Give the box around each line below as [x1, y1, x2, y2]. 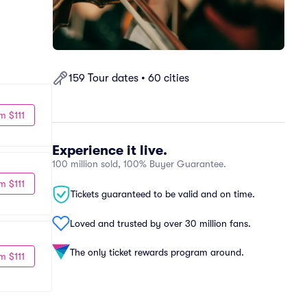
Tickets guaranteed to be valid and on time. [71, 188, 255, 199]
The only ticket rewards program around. [70, 246, 244, 258]
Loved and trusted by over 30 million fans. [70, 217, 251, 229]
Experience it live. [52, 143, 167, 158]
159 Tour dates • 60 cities [69, 72, 189, 84]
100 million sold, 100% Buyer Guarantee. [52, 158, 226, 169]
